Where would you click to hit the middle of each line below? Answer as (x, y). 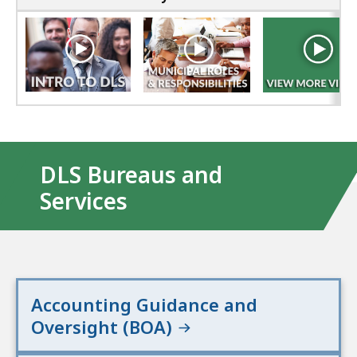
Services (84, 201)
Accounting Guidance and (144, 305)
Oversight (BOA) (104, 327)
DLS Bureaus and (131, 175)
